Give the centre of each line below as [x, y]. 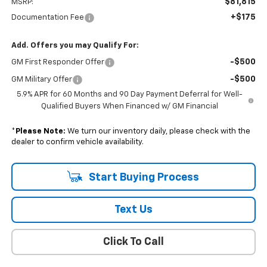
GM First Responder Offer [58, 63]
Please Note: [40, 132]
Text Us [133, 210]
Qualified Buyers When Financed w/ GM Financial [129, 107]
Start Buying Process [142, 178]
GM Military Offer [41, 80]
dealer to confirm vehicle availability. [77, 142]
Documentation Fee [47, 18]
